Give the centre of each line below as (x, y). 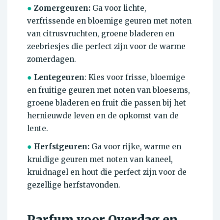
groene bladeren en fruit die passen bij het (107, 103)
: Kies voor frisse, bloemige (135, 78)
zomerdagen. (52, 59)
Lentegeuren (58, 78)
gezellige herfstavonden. (74, 185)
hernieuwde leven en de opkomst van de (103, 116)
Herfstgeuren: (61, 147)
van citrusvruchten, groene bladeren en (101, 34)
